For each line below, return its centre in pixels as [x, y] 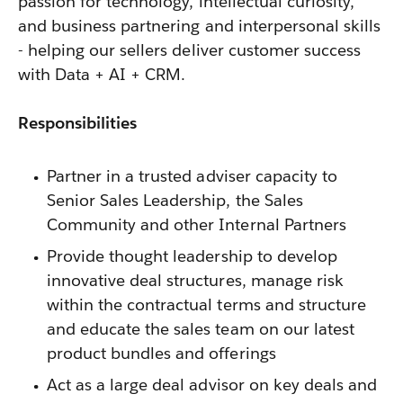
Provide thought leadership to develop [192, 256]
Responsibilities [78, 123]
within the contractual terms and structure [206, 304]
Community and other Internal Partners [197, 224]
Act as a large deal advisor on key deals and [212, 385]
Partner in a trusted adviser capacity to [192, 176]
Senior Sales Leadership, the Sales [175, 200]
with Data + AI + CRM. [102, 74]
